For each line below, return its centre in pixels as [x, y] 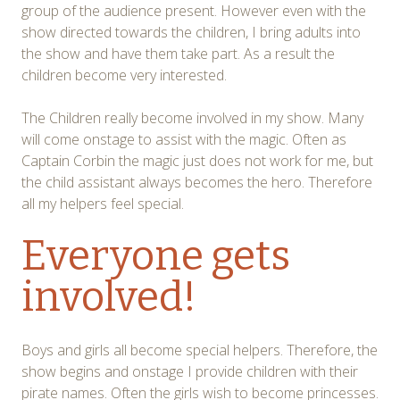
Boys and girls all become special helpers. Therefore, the [200, 350]
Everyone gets [156, 255]
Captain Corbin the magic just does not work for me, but [197, 160]
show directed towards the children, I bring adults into [191, 32]
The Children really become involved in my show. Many [192, 117]
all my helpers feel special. [103, 203]
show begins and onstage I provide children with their [190, 371]
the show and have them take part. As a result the [178, 53]
